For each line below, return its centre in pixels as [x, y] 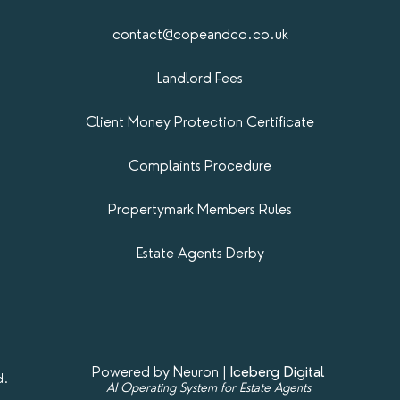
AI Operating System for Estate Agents [208, 387]
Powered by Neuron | [161, 371]
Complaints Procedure [200, 165]
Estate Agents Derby [200, 253]
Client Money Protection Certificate [200, 121]
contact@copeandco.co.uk [200, 34]
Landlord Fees [200, 78]
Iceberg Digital [277, 371]
